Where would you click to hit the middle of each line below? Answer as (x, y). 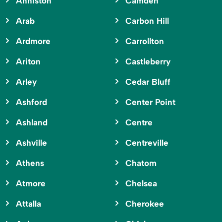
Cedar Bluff (148, 82)
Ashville (31, 143)
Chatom (141, 163)
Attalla (28, 204)
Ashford (31, 102)
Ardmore (33, 41)
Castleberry (148, 62)
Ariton (28, 62)
